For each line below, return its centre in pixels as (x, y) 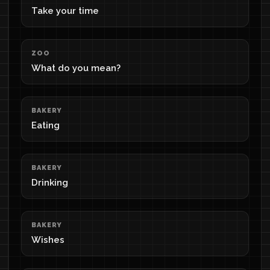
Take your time (65, 11)
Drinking (50, 183)
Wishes (48, 240)
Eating (46, 125)
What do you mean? (76, 68)
